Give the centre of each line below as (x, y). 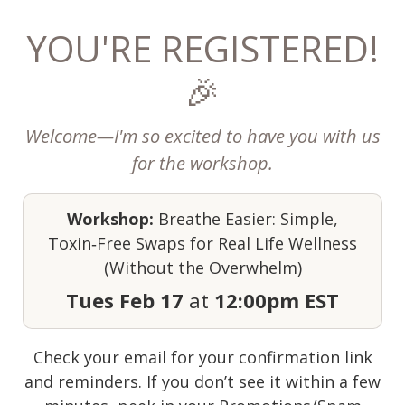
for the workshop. (202, 163)
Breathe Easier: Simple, (246, 219)
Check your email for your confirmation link (202, 357)
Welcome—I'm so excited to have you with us (202, 136)
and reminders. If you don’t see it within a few (202, 381)
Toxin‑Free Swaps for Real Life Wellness (202, 243)
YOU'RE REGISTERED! (202, 48)
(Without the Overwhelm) (202, 268)
